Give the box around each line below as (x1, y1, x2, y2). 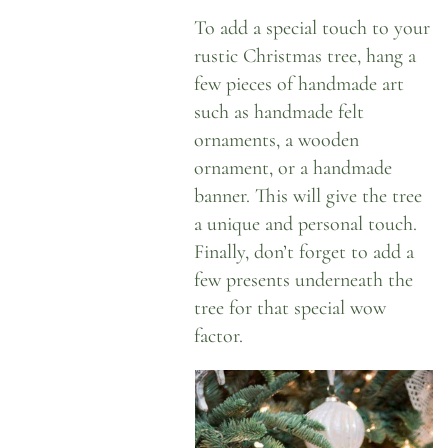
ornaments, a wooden (194, 127, 360, 153)
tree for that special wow (194, 295, 387, 321)
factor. (194, 323, 244, 349)
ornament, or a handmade (194, 155, 393, 181)
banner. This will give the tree (194, 183, 423, 209)
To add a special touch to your (194, 15, 431, 41)
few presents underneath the (194, 267, 414, 293)
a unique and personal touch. (194, 211, 418, 237)
